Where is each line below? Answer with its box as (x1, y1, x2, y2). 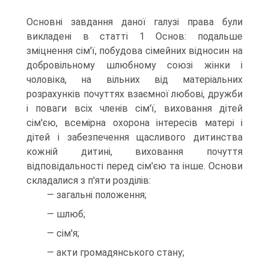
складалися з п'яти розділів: (26, 175, 151, 186)
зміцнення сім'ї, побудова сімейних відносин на (26, 45, 243, 56)
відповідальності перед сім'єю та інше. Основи (26, 160, 243, 172)
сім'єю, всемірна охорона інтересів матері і (26, 117, 243, 128)
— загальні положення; (47, 189, 147, 201)
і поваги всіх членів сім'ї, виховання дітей (26, 103, 243, 114)
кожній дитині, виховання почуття (26, 146, 243, 157)
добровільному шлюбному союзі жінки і (26, 59, 243, 71)
